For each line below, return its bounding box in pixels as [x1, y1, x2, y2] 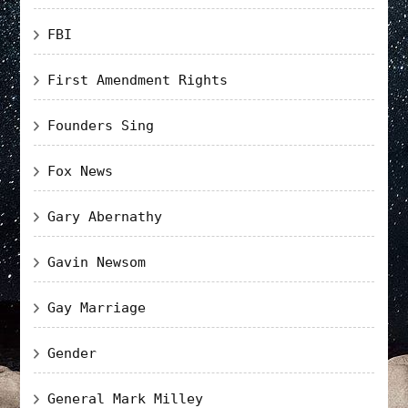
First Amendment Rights [47, 71, 229, 88]
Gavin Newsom [47, 253, 147, 270]
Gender [47, 344, 97, 362]
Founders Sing [47, 117, 155, 134]
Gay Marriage [47, 299, 147, 316]
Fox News [47, 162, 114, 179]
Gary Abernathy [47, 208, 163, 225]
